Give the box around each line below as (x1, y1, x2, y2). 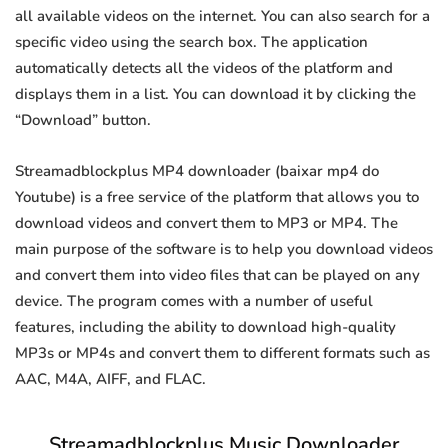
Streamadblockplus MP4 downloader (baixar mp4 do (15, 161, 379, 182)
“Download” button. (15, 110, 151, 131)
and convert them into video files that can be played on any (15, 265, 420, 286)
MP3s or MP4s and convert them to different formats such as (15, 343, 430, 364)
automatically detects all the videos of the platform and (15, 58, 393, 79)
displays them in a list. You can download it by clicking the (15, 84, 416, 105)
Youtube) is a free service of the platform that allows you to (15, 187, 419, 208)
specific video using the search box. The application (15, 32, 368, 53)
